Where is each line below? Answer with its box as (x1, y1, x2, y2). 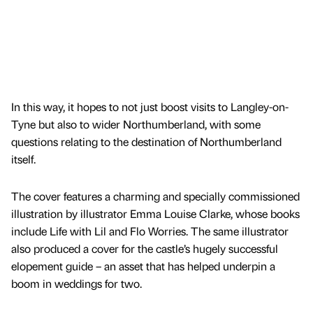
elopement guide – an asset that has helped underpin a (11, 259, 275, 274)
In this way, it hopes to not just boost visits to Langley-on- (11, 99, 289, 115)
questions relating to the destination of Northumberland (11, 134, 282, 150)
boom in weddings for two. (11, 276, 142, 291)
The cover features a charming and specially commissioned (11, 189, 300, 204)
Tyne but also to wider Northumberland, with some (11, 117, 261, 132)
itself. (11, 152, 36, 167)
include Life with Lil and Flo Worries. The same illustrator (11, 224, 289, 239)
